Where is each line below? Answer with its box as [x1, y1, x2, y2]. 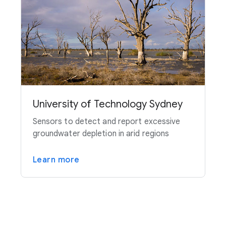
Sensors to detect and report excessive [32, 117, 181, 127]
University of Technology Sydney [32, 98, 183, 111]
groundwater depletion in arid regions [32, 129, 169, 139]
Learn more [32, 155, 80, 165]
